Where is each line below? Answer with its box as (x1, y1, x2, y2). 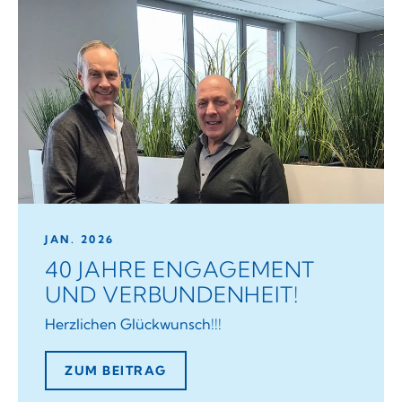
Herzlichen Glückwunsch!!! (45, 315, 222, 334)
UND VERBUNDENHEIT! (45, 281, 299, 309)
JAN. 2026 (45, 232, 115, 247)
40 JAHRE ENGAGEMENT (45, 256, 316, 284)
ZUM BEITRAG (65, 363, 167, 380)
